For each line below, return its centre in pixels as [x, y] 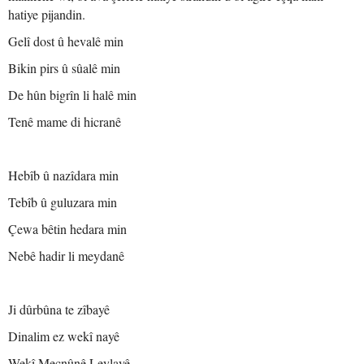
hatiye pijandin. [47, 14]
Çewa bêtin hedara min [67, 229]
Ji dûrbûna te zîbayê [59, 309]
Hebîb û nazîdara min [63, 175]
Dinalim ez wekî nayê [64, 336]
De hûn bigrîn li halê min [72, 95]
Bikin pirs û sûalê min [64, 68]
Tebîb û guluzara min [63, 202]
